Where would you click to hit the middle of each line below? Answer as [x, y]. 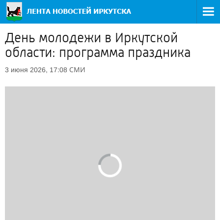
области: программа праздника [98, 53]
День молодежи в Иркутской [91, 38]
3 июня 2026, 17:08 [36, 70]
